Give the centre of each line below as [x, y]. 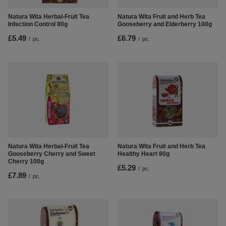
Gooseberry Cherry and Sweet [52, 154]
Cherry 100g [26, 162]
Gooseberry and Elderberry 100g [165, 24]
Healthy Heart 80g [144, 154]
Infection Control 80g [38, 24]
